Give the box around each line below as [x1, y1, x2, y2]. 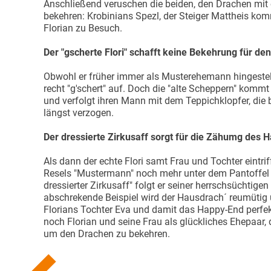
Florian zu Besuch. [44, 22, 125, 34]
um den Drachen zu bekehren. [44, 227, 170, 240]
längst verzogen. [44, 106, 114, 119]
